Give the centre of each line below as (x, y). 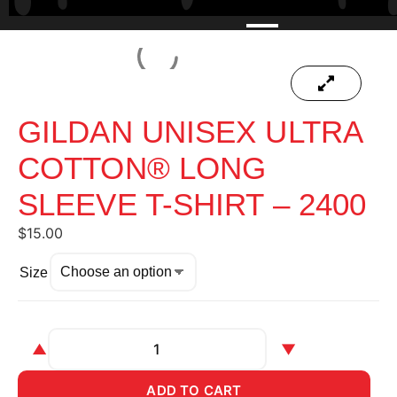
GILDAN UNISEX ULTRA (190, 132)
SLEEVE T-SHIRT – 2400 (192, 204)
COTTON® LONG (142, 168)
